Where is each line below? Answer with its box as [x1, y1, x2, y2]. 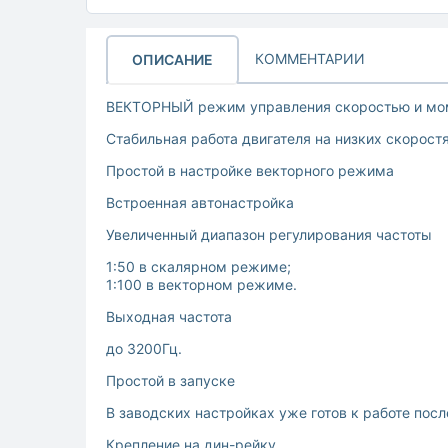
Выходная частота [106, 308, 232, 326]
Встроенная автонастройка [106, 194, 294, 212]
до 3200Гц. [106, 340, 182, 358]
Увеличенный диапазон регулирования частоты [106, 226, 432, 244]
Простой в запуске [106, 372, 235, 390]
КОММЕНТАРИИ [255, 49, 365, 67]
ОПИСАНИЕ [132, 50, 213, 68]
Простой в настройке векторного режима [106, 162, 394, 180]
